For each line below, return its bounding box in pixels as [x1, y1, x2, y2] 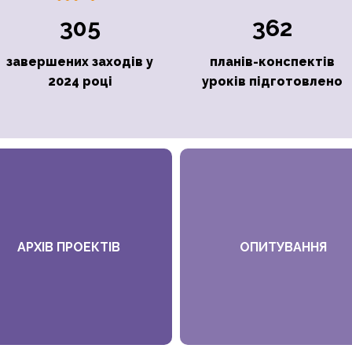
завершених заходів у [6, 54, 153, 70]
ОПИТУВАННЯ [239, 239, 327, 255]
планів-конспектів [210, 54, 335, 70]
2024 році [47, 74, 112, 90]
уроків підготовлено [202, 74, 343, 90]
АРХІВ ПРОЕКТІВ [17, 239, 121, 255]
